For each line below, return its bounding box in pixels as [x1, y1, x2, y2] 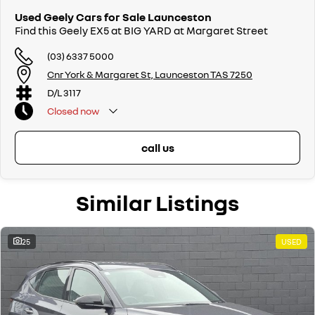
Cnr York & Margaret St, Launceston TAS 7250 [47, 68, 252, 81]
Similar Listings [76, 188, 239, 216]
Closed [47, 105, 79, 117]
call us [141, 140, 174, 155]
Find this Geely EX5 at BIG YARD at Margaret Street [15, 23, 268, 37]
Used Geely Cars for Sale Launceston [15, 9, 212, 24]
